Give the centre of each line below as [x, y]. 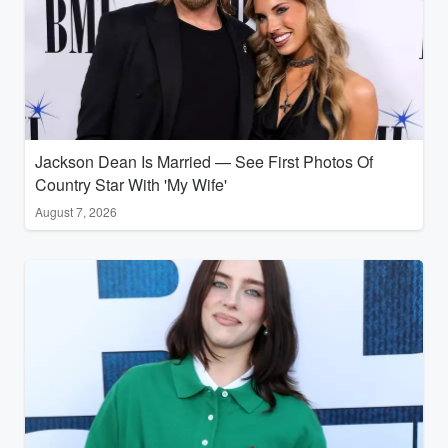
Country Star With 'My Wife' [131, 184]
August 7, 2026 [76, 211]
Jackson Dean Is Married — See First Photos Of [204, 161]
